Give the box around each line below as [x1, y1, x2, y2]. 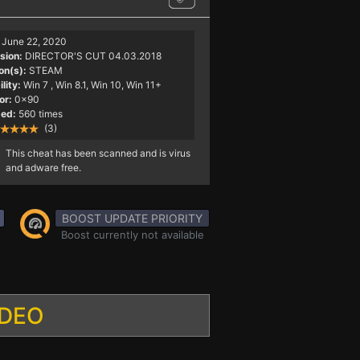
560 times [18, 108, 63, 120]
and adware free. [5, 162, 81, 174]
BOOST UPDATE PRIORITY [62, 211, 202, 225]
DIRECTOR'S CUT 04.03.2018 [24, 50, 162, 62]
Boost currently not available [60, 228, 204, 241]
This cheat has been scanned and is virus [5, 147, 190, 159]
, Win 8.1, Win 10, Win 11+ [50, 79, 162, 91]
